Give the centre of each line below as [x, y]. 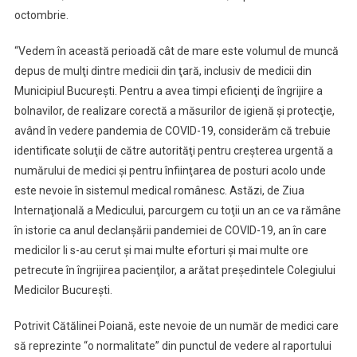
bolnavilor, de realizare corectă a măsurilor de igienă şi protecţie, [174, 111]
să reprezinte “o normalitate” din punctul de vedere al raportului [173, 346]
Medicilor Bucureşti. [63, 290]
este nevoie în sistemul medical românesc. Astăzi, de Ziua [159, 190]
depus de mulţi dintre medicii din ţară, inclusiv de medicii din [163, 71]
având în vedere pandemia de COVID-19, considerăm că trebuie [172, 131]
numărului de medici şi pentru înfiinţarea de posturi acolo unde [170, 171]
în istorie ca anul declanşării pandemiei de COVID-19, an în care [170, 230]
